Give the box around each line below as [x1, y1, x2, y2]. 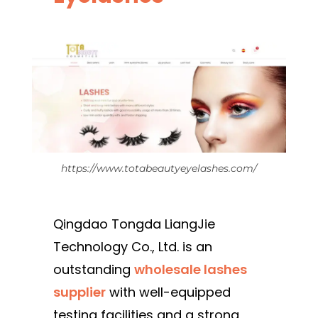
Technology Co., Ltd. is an [53, 237, 212, 256]
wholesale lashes [134, 260, 247, 278]
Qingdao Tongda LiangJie [53, 214, 215, 233]
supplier [53, 283, 106, 301]
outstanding [53, 260, 134, 278]
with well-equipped [106, 283, 231, 301]
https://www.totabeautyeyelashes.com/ [61, 161, 257, 175]
